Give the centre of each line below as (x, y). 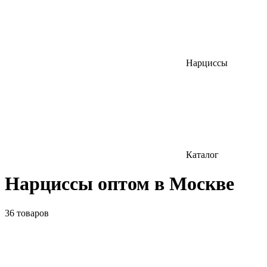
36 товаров (27, 213)
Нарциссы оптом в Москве (119, 184)
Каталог (202, 155)
